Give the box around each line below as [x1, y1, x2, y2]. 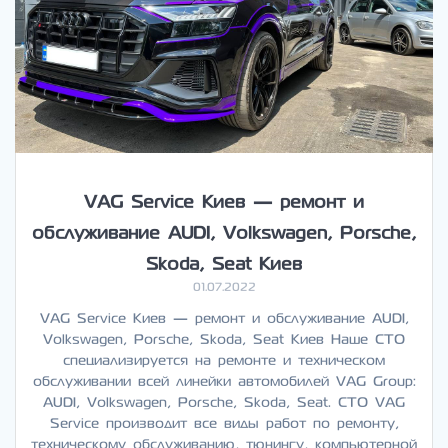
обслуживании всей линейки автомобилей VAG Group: [32, 373, 416, 389]
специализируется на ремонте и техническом [63, 352, 385, 368]
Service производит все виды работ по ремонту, [49, 415, 399, 431]
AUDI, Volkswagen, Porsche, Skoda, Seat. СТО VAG [43, 394, 405, 410]
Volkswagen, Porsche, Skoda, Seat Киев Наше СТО [43, 331, 405, 347]
